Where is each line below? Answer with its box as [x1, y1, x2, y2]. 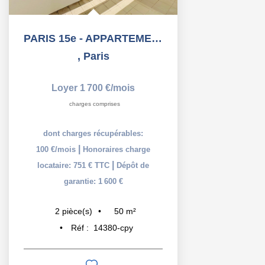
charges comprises [69, 100, 120, 107]
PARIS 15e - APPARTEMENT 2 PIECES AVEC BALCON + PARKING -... [151, 32, 162, 44]
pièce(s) [62, 206, 92, 216]
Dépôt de [117, 160, 149, 170]
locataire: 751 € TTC [37, 160, 112, 170]
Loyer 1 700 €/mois [51, 82, 135, 93]
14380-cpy [93, 222, 133, 232]
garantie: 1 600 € [63, 176, 123, 186]
